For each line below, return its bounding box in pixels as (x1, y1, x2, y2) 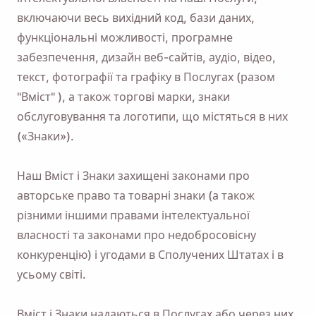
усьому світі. (17, 267, 86, 281)
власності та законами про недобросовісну (17, 228, 256, 242)
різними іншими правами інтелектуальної (17, 208, 250, 222)
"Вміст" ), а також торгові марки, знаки (17, 90, 230, 104)
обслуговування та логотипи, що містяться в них (17, 109, 288, 123)
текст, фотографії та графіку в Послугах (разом (17, 70, 275, 84)
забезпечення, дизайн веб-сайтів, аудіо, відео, (17, 50, 276, 64)
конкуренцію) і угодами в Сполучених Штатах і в (17, 248, 284, 262)
